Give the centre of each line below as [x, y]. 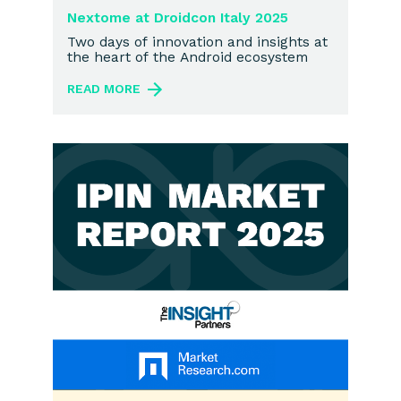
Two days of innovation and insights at [197, 41]
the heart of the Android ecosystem [188, 56]
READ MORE [104, 88]
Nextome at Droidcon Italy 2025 [178, 17]
